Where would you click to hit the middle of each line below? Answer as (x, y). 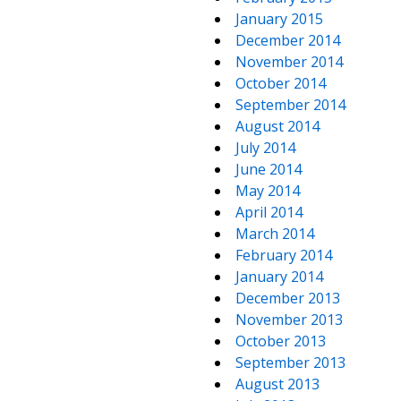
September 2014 (290, 105)
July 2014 (265, 148)
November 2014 (289, 62)
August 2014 (277, 126)
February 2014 (284, 255)
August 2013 (277, 384)
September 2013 (290, 363)
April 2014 (269, 212)
